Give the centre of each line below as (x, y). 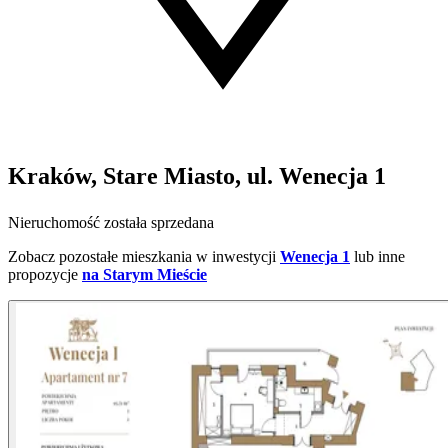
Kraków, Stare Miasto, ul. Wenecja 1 (197, 176)
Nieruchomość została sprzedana (111, 223)
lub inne (379, 257)
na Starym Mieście (144, 275)
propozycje (43, 275)
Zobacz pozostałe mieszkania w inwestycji (142, 257)
